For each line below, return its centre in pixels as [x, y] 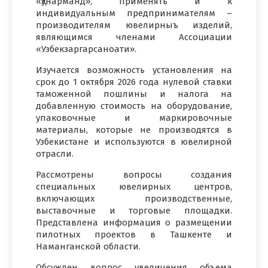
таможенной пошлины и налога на [134, 94]
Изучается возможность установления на [134, 70]
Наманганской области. [88, 246]
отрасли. [55, 153]
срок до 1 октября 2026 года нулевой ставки [134, 82]
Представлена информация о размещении [134, 222]
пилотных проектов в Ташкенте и [134, 234]
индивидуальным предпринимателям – [134, 13]
